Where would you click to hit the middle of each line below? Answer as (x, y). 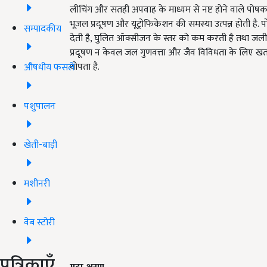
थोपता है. (85, 67)
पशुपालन (40, 106)
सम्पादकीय (43, 29)
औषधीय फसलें (49, 67)
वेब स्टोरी (39, 222)
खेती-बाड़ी (41, 145)
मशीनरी (37, 184)
